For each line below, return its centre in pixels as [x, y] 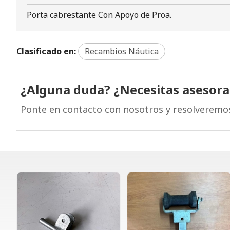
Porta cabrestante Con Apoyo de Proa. [99, 15]
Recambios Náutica [122, 51]
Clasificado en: [46, 51]
